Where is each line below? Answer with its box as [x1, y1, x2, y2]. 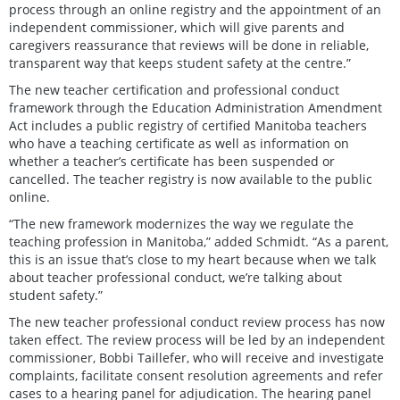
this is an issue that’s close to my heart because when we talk [9, 250, 376, 268]
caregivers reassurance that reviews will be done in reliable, [9, 36, 369, 54]
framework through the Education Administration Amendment [9, 98, 382, 116]
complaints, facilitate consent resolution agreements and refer [9, 366, 383, 384]
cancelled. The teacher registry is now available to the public [9, 170, 372, 187]
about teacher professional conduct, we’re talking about [9, 268, 342, 286]
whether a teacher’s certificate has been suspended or [9, 152, 335, 170]
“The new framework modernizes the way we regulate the [9, 214, 354, 232]
